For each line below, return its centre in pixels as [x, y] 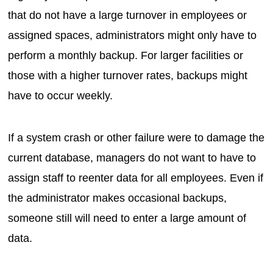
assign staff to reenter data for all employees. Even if [136, 178]
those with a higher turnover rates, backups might [128, 75]
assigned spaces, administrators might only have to [133, 35]
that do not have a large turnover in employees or [128, 15]
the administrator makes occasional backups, [118, 198]
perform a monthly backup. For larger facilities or [126, 55]
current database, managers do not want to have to [132, 158]
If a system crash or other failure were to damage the [136, 137]
